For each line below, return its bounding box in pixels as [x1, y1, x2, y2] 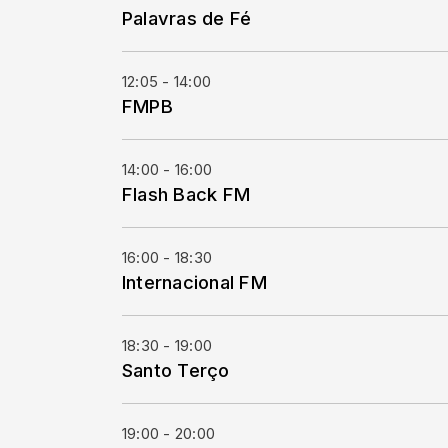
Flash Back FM [122, 183, 251, 205]
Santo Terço [122, 359, 230, 381]
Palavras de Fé [122, 7, 252, 29]
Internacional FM [122, 271, 267, 293]
